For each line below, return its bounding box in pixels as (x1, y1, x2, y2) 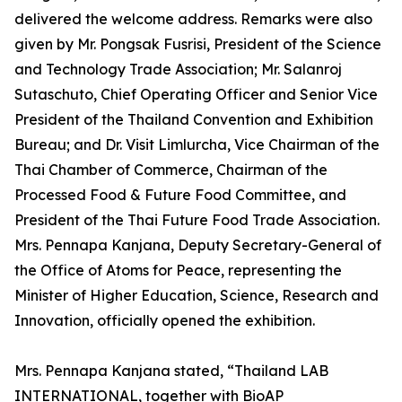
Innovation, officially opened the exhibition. (14, 311, 315, 330)
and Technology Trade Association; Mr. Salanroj (14, 60, 342, 79)
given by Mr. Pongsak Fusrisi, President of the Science (14, 35, 381, 54)
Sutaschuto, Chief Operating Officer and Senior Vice (14, 85, 378, 104)
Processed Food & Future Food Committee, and (14, 186, 346, 205)
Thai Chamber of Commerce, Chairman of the (14, 161, 328, 179)
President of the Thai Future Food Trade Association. (14, 211, 380, 230)
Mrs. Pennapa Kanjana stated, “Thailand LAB (14, 362, 328, 380)
